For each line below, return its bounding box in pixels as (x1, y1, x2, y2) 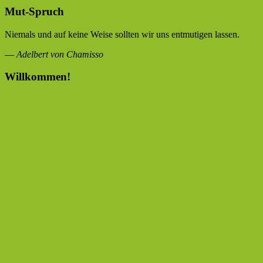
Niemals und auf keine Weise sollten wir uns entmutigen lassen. (5, 29, 240, 39)
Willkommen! (5, 70, 70, 83)
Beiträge (4, 15, 56, 31)
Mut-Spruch (5, 5, 64, 18)
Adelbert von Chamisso (16, 49, 103, 59)
